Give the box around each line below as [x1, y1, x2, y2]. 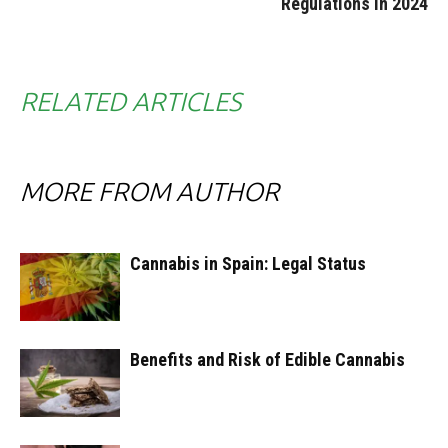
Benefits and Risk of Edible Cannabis [130, 348, 405, 370]
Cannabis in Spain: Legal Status [130, 252, 366, 274]
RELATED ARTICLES [20, 86, 241, 116]
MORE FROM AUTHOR [20, 176, 279, 206]
